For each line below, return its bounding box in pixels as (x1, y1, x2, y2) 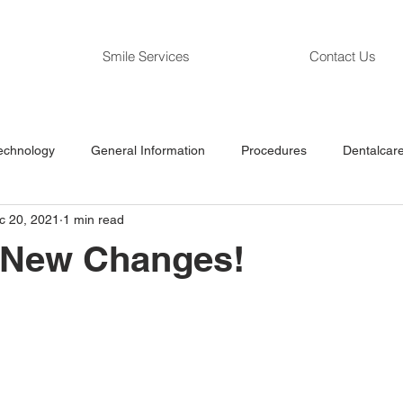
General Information (91, 142, 205, 157)
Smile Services (103, 48, 190, 65)
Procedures (241, 142, 307, 157)
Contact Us (309, 48, 376, 65)
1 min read (63, 211, 124, 227)
